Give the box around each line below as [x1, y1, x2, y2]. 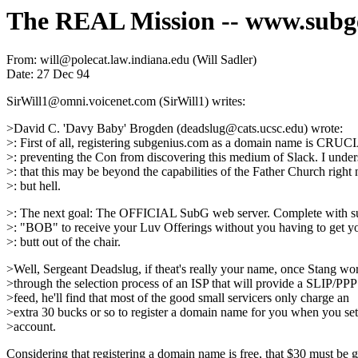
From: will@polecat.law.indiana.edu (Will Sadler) [6, 53, 257, 67]
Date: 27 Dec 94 [6, 67, 89, 82]
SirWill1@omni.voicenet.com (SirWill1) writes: [6, 94, 245, 109]
